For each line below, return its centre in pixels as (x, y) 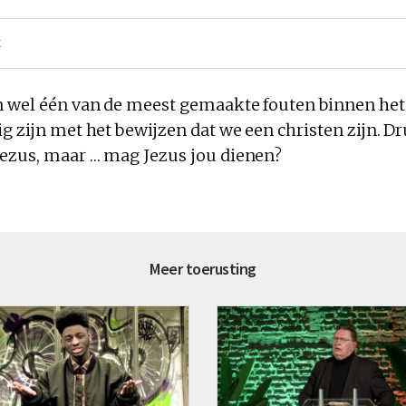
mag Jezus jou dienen (189, 155)
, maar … (70, 155)
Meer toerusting (203, 268)
